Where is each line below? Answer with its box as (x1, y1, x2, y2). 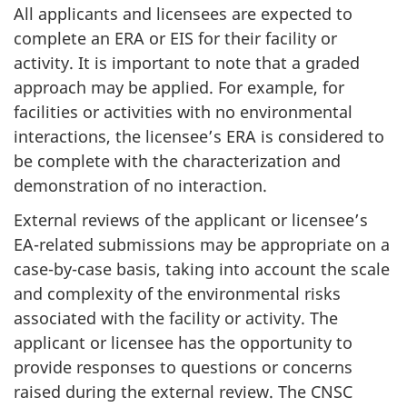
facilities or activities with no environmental (14, 100, 352, 123)
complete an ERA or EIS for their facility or (14, 26, 337, 49)
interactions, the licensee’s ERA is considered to (14, 124, 384, 147)
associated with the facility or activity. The (14, 307, 338, 330)
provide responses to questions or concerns (14, 356, 352, 379)
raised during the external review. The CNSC (14, 381, 352, 403)
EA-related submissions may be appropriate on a (14, 233, 390, 256)
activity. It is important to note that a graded (14, 51, 360, 74)
